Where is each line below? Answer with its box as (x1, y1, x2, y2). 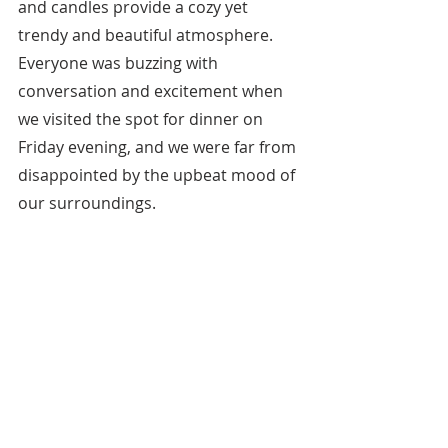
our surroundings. (18, 191, 156, 214)
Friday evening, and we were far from (18, 135, 300, 158)
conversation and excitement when (18, 79, 287, 102)
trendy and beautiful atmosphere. (18, 23, 277, 46)
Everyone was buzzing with (18, 51, 222, 74)
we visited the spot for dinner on (18, 107, 267, 130)
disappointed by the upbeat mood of (18, 163, 299, 186)
